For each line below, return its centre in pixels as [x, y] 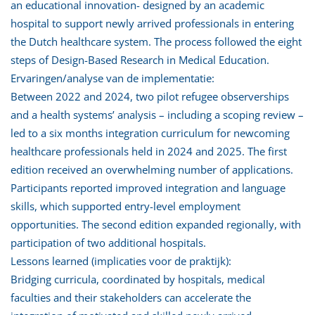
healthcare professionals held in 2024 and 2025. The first [149, 151]
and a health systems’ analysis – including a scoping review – [157, 114]
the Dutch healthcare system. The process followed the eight [156, 41]
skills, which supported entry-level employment [126, 206]
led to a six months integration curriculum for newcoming [150, 133]
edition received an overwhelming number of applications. [152, 169]
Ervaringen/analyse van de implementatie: [112, 78]
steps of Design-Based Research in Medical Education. [140, 59]
